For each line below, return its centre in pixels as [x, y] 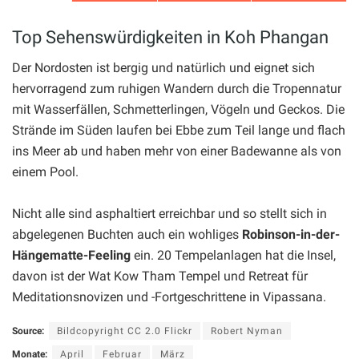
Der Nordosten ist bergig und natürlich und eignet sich [163, 68]
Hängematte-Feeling [71, 256]
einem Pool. [45, 172]
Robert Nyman [247, 331]
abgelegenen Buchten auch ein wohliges [127, 235]
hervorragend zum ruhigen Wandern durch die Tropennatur [177, 89]
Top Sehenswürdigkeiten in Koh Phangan [170, 37]
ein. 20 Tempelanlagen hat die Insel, [233, 256]
